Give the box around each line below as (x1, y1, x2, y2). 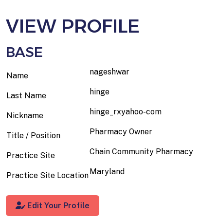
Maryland (90, 166, 125, 176)
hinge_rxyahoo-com (90, 107, 162, 116)
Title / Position (6, 130, 60, 140)
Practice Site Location (6, 170, 89, 180)
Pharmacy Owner (90, 127, 152, 136)
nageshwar (90, 67, 129, 76)
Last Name (6, 91, 46, 100)
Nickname (6, 110, 43, 120)
